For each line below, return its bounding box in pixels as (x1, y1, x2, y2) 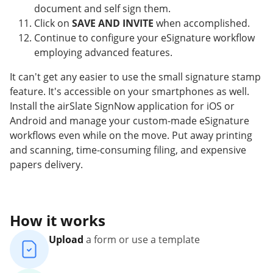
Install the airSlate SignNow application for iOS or (10, 99, 235, 113)
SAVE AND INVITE (72, 16, 154, 30)
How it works (10, 210, 105, 231)
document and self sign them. (34, 2, 171, 16)
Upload (49, 233, 83, 247)
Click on (34, 16, 72, 30)
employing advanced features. (34, 46, 172, 60)
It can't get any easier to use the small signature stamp (10, 70, 261, 84)
